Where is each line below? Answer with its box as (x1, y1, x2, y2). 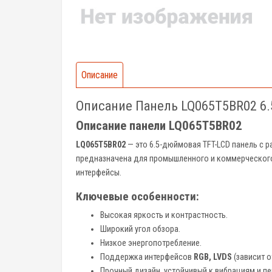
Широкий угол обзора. (100, 224, 180, 234)
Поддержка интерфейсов (100, 252, 194, 262)
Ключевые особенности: (76, 189, 199, 203)
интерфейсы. (76, 168, 121, 178)
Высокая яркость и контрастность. (100, 210, 228, 220)
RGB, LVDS (194, 252, 232, 262)
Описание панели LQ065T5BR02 (76, 118, 242, 133)
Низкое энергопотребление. (100, 238, 202, 248)
